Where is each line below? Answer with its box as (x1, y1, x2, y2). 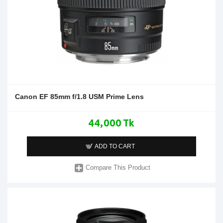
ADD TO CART (95, 142, 135, 150)
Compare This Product (86, 164, 151, 172)
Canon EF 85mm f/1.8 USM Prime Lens (15, 92, 144, 101)
